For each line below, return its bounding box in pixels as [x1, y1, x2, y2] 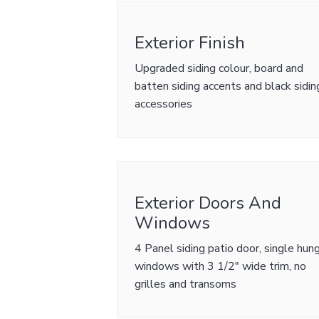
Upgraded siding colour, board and [135, 61, 304, 76]
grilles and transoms [135, 276, 237, 292]
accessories [135, 96, 193, 112]
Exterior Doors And [135, 192, 282, 214]
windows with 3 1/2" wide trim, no [135, 258, 307, 274]
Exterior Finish [135, 31, 246, 54]
